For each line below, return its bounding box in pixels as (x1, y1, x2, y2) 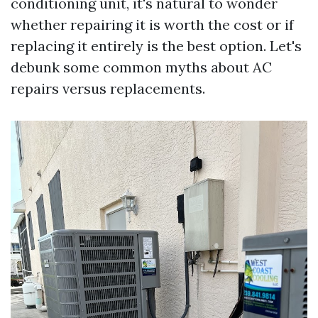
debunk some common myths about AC (11, 58, 272, 77)
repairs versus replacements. (11, 79, 205, 98)
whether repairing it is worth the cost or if (11, 16, 294, 34)
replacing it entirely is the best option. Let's (11, 37, 302, 55)
